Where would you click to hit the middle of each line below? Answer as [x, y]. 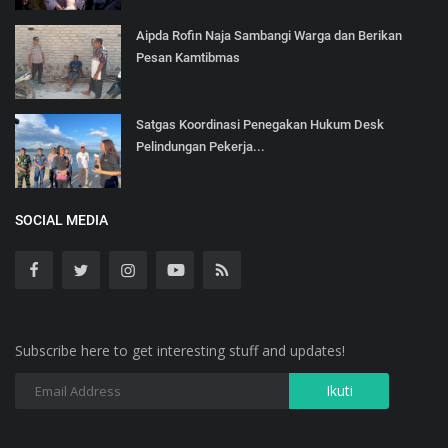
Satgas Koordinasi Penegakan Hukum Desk [260, 124]
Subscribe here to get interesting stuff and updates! [180, 350]
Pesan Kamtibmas [188, 57]
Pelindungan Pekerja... [200, 146]
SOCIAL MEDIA [61, 219]
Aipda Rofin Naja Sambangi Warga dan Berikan [269, 35]
